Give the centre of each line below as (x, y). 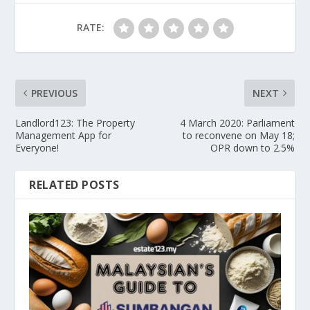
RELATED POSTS (74, 184)
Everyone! (37, 147)
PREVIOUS (55, 93)
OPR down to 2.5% (252, 147)
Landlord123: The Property (75, 122)
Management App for (64, 135)
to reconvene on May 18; (238, 135)
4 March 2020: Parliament (237, 122)
